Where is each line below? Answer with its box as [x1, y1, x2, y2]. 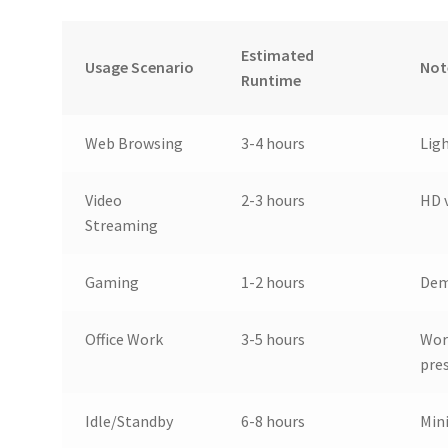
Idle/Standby [84, 411, 173, 432]
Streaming [84, 215, 158, 236]
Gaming [84, 272, 139, 293]
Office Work [84, 329, 163, 350]
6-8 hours [240, 411, 305, 432]
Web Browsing [84, 133, 183, 154]
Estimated [240, 45, 314, 66]
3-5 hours [240, 329, 305, 350]
